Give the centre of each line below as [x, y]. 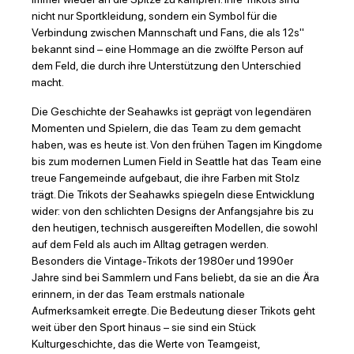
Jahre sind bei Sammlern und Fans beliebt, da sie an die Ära [175, 278]
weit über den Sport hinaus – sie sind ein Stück [144, 328]
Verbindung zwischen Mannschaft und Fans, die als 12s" [168, 33]
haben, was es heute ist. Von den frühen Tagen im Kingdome [177, 145]
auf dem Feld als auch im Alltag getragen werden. [150, 245]
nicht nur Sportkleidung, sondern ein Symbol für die [154, 16]
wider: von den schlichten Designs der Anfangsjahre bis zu [173, 211]
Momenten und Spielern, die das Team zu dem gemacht [166, 128]
